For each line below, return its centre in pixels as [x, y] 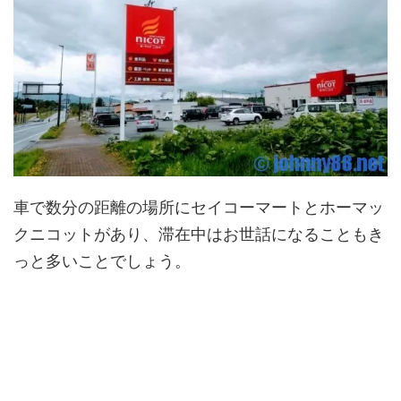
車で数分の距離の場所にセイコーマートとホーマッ [199, 208]
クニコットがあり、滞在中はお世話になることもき [199, 235]
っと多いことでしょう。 [102, 261]
